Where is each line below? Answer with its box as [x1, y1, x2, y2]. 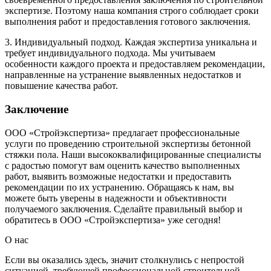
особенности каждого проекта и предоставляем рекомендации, [5, 59, 265, 70]
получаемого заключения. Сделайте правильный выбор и [5, 203, 243, 214]
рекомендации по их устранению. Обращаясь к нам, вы [5, 181, 234, 192]
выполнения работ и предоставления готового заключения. [5, 16, 250, 27]
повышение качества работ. [5, 80, 118, 91]
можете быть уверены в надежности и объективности [5, 192, 227, 203]
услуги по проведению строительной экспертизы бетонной [5, 138, 251, 149]
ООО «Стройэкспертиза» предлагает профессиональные [5, 127, 240, 138]
